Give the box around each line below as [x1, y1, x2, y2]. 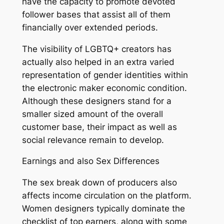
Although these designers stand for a [21, 95, 171, 106]
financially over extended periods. [21, 22, 158, 32]
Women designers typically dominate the [21, 203, 185, 214]
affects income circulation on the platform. [21, 190, 191, 201]
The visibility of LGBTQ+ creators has [21, 43, 171, 54]
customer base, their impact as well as [21, 121, 177, 132]
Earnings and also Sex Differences [21, 156, 159, 166]
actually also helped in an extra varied [21, 56, 174, 67]
